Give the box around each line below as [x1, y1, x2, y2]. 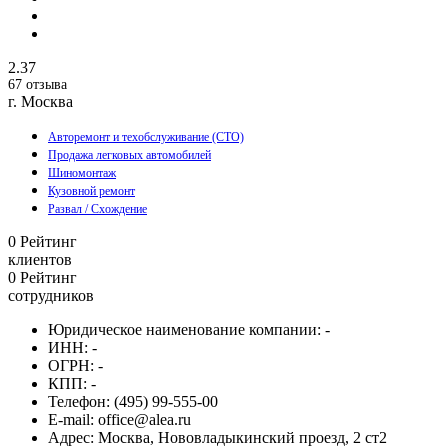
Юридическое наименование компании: [48, 321, 321, 339]
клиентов [8, 251, 72, 269]
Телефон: [48, 393, 110, 411]
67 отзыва [8, 77, 67, 93]
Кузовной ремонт [48, 184, 135, 199]
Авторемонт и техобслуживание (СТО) [48, 130, 244, 145]
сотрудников [8, 287, 94, 305]
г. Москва [8, 93, 73, 111]
